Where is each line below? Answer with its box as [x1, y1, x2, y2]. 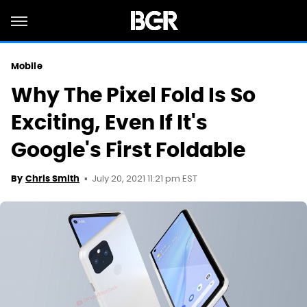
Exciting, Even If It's [11, 109, 208, 136]
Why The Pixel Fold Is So [11, 82, 256, 108]
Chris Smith [25, 173, 79, 184]
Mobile [11, 60, 42, 72]
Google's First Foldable [11, 136, 245, 163]
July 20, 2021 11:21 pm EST [92, 172, 197, 186]
